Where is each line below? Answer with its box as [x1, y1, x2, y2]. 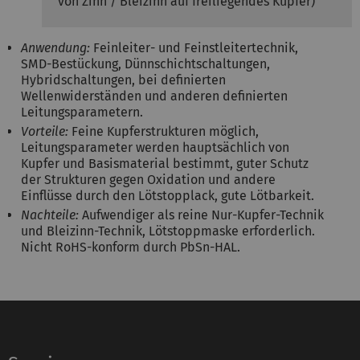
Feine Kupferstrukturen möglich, [68, 123, 259, 139]
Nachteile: [21, 207, 79, 223]
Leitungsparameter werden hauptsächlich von [21, 139, 289, 155]
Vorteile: [21, 123, 68, 139]
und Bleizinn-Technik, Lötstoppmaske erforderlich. [21, 223, 315, 239]
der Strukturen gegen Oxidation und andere [21, 171, 276, 187]
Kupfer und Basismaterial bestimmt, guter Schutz [21, 155, 309, 171]
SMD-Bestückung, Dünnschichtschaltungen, [21, 55, 270, 72]
